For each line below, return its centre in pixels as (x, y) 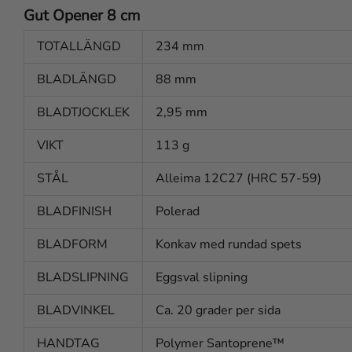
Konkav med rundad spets (229, 245)
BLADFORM (72, 245)
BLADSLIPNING (83, 278)
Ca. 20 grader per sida (218, 311)
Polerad (178, 212)
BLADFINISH (74, 212)
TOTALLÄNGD (79, 47)
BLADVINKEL (76, 311)
